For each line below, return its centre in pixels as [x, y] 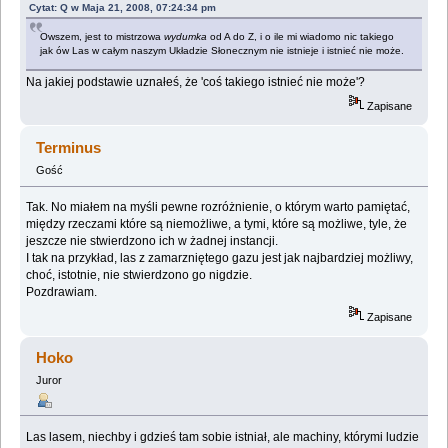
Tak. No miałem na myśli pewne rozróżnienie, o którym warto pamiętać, [218, 207]
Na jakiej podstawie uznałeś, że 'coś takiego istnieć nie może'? [196, 82]
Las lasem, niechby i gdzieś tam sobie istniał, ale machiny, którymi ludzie [223, 436]
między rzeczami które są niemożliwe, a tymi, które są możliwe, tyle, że [217, 224]
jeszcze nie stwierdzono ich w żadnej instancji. [152, 241]
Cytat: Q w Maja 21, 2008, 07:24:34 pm [123, 8]
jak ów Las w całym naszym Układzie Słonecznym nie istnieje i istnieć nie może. [222, 51]
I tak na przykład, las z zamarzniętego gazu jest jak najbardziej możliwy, [220, 258]
